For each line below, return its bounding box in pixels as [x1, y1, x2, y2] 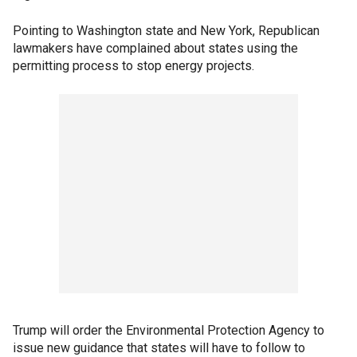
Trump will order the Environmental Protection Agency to [13, 323, 324, 339]
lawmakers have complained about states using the [13, 41, 298, 57]
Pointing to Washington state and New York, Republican [13, 23, 320, 39]
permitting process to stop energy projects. [13, 58, 254, 74]
